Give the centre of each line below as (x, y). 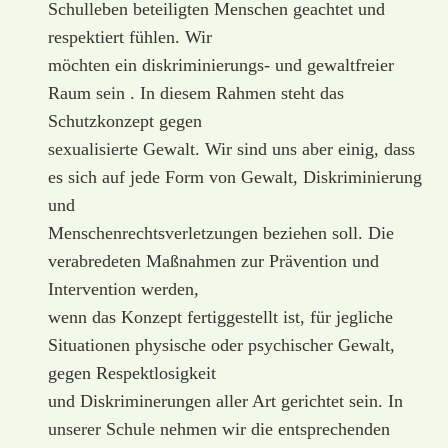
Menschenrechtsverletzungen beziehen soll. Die (220, 232)
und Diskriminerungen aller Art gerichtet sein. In (225, 400)
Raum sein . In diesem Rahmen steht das (195, 92)
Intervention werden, (123, 288)
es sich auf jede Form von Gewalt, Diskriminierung (234, 176)
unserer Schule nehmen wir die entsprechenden (218, 428)
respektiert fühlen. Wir (129, 36)
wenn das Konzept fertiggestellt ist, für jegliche (220, 316)
